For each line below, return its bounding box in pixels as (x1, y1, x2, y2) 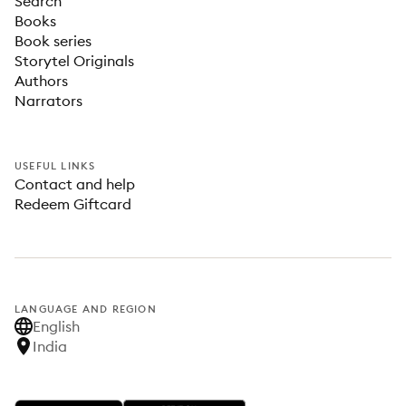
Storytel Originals (14, 52, 134, 70)
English (33, 317, 80, 335)
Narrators (14, 92, 82, 110)
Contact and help (14, 175, 135, 193)
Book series (14, 32, 92, 50)
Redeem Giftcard (14, 195, 131, 213)
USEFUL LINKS (14, 159, 96, 172)
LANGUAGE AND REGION (14, 303, 157, 315)
